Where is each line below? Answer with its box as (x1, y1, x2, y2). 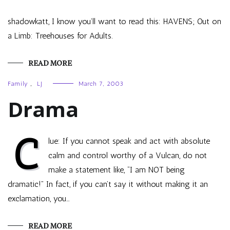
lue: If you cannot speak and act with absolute (48, 136, 210, 146)
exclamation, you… (8, 194, 70, 203)
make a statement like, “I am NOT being (48, 165, 185, 175)
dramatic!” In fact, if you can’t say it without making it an (8, 179, 208, 189)
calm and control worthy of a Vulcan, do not (48, 150, 207, 160)
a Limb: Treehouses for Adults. (8, 31, 112, 41)
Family (8, 80, 28, 87)
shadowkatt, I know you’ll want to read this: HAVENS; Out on (8, 16, 221, 26)
